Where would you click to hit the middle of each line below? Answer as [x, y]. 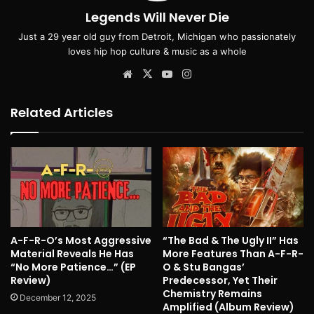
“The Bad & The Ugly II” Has [231, 240]
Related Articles [62, 113]
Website [155, 74]
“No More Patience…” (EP [73, 267]
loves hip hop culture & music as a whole [157, 52]
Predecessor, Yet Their [220, 280]
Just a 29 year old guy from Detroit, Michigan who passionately [157, 37]
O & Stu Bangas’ [204, 267]
